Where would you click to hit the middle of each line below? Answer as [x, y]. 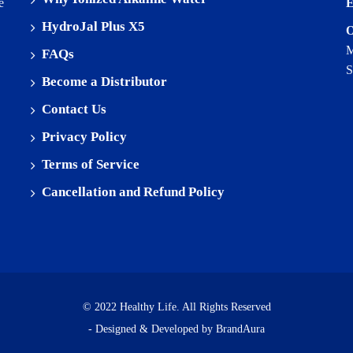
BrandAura [240, 329]
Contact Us [74, 109]
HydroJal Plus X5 [93, 26]
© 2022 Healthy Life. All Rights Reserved [176, 307]
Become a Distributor [104, 82]
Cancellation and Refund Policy [133, 192]
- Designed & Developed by [152, 329]
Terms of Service [91, 164]
